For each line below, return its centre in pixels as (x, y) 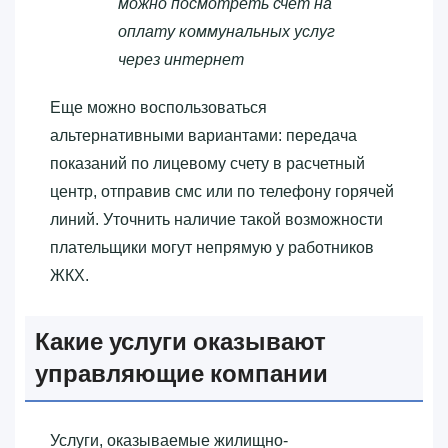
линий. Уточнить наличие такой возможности (216, 219)
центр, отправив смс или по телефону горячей (222, 191)
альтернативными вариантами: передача (203, 135)
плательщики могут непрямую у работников (212, 247)
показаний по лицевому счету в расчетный (207, 163)
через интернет (181, 59)
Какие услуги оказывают (180, 341)
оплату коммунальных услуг (226, 31)
